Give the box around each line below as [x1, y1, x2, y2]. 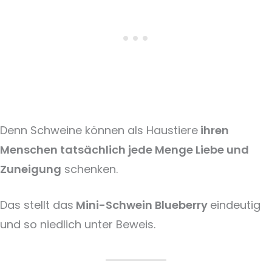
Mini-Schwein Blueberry [73, 197, 210, 213]
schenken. [61, 161, 121, 177]
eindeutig [210, 197, 260, 213]
